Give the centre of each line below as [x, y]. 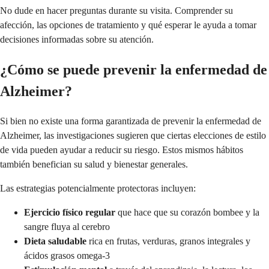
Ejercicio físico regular [70, 212]
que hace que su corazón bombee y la [187, 212]
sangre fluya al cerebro [67, 226]
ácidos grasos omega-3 [67, 255]
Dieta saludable [55, 241]
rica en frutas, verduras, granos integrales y [168, 241]
